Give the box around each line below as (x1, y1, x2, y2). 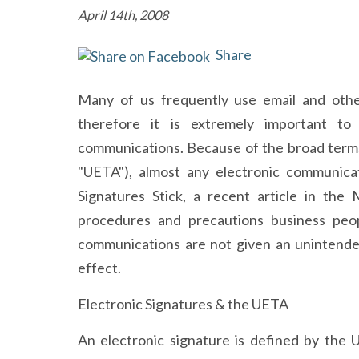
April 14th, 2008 (78, 7, 168, 22)
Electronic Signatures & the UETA (78, 295, 288, 313)
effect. (78, 259, 121, 276)
